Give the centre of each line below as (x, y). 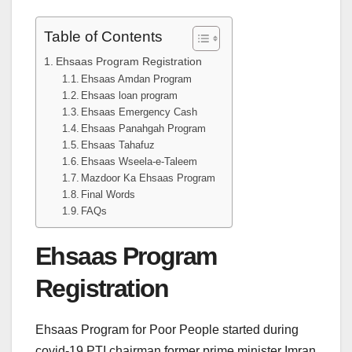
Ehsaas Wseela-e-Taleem (139, 161)
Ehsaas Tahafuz (120, 145)
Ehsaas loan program (130, 95)
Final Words (108, 194)
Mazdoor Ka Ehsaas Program (148, 178)
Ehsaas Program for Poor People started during (167, 329)
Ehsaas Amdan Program (137, 79)
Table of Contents (103, 37)
